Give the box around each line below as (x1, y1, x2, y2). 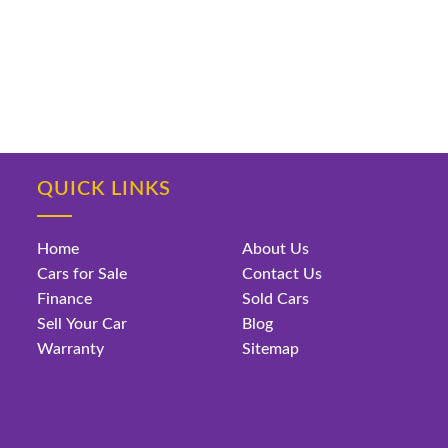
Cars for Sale (37, 266, 128, 282)
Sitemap (241, 341, 299, 357)
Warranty (37, 341, 105, 357)
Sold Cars (241, 291, 309, 307)
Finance (37, 291, 93, 307)
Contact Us (241, 266, 322, 282)
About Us (241, 241, 309, 257)
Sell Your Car (37, 316, 128, 332)
